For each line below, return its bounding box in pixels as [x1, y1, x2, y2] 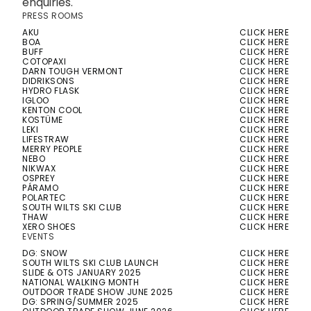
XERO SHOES [22, 224, 76, 232]
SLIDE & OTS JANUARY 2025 [22, 269, 141, 278]
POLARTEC [22, 194, 66, 203]
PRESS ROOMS [22, 12, 84, 21]
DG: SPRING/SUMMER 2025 [22, 299, 138, 307]
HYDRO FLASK [22, 87, 80, 96]
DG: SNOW [22, 250, 67, 258]
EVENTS [22, 233, 54, 242]
